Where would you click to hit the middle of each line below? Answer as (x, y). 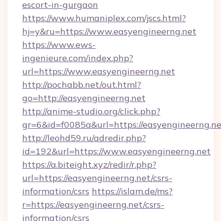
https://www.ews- (59, 45)
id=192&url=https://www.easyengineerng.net (116, 151)
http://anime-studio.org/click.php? (91, 111)
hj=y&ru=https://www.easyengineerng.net (109, 31)
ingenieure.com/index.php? (78, 58)
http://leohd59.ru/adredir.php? (84, 138)
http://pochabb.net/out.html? (82, 85)
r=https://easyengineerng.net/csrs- (93, 204)
